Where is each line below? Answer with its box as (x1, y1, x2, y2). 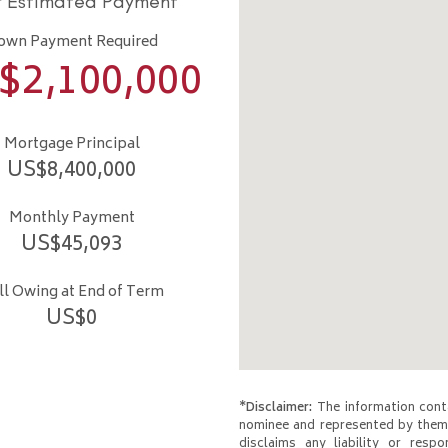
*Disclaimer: (239, 398, 312, 420)
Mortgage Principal (3, 132, 140, 158)
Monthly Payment (8, 206, 135, 232)
